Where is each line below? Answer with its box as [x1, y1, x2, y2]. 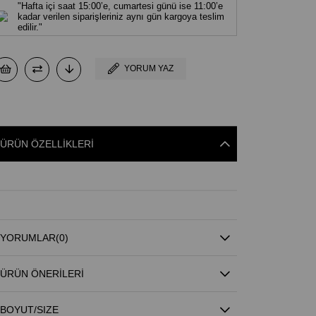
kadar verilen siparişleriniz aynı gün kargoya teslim [17, 11, 224, 22]
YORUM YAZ [124, 63, 174, 73]
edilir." [17, 21, 42, 32]
